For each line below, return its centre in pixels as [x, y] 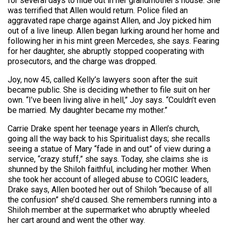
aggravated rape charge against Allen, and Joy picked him [109, 21]
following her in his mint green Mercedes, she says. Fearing [113, 41]
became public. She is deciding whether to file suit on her [109, 90]
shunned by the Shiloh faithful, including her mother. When [109, 169]
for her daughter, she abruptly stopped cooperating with [106, 51]
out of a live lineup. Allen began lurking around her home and [113, 31]
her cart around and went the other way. [76, 220]
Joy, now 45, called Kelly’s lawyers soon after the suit [103, 80]
